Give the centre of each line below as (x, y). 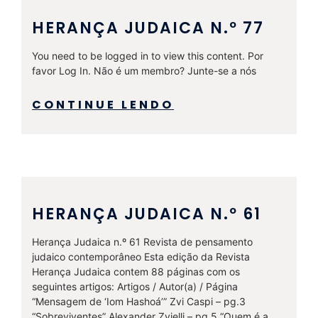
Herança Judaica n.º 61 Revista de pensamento (142, 241)
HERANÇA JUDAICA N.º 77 (148, 28)
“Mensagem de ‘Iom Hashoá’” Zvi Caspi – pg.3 (139, 301)
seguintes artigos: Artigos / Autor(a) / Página (135, 286)
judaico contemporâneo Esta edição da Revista (141, 256)
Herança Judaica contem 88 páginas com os (136, 271)
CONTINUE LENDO (103, 104)
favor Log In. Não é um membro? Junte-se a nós (144, 70)
